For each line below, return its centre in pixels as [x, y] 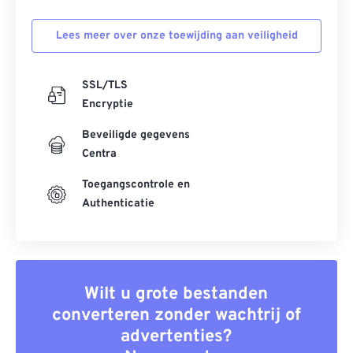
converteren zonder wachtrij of [176, 316]
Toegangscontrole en [136, 185]
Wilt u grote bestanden [176, 294]
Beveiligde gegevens [136, 135]
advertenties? [176, 337]
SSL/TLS [105, 85]
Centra [99, 154]
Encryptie [108, 104]
